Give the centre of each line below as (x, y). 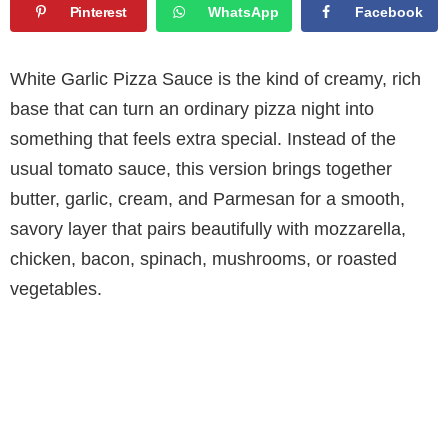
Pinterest (98, 12)
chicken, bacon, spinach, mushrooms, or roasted (203, 258)
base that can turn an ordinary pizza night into (192, 108)
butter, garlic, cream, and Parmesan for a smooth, (207, 198)
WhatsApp (244, 12)
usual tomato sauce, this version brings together (201, 168)
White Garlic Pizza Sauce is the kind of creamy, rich (215, 78)
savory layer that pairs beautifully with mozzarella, (208, 228)
